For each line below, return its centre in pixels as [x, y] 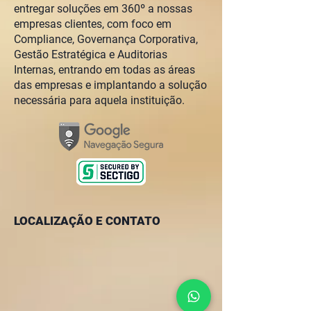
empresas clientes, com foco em [93, 24]
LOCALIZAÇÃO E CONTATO [87, 221]
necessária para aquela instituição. [99, 101]
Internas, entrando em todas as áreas [104, 70]
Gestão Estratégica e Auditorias [91, 55]
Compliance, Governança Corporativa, [106, 40]
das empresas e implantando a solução [110, 85]
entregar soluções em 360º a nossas [103, 9]
